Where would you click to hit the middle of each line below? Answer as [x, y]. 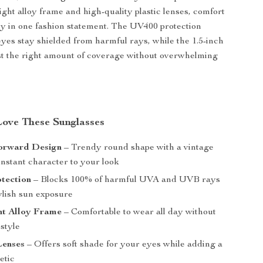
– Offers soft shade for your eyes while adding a [124, 245]
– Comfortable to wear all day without [139, 213]
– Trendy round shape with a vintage [138, 148]
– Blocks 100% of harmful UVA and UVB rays [126, 180]
